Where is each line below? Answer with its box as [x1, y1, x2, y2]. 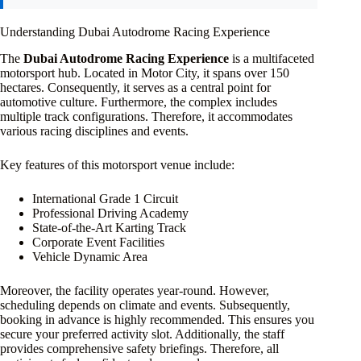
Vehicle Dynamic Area [32, 249, 147, 263]
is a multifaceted [229, 51, 314, 65]
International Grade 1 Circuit [32, 191, 178, 205]
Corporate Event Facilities [32, 234, 164, 249]
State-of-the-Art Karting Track [32, 220, 186, 234]
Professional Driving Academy [32, 205, 189, 220]
